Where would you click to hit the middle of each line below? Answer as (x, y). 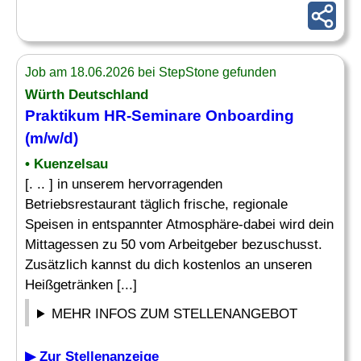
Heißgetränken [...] (81, 285)
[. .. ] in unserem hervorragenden (124, 184)
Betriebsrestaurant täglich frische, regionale (156, 204)
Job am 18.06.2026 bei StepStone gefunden (151, 72)
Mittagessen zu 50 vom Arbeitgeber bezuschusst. (174, 245)
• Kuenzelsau (66, 164)
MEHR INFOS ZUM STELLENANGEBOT (175, 314)
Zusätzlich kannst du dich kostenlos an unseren (168, 265)
